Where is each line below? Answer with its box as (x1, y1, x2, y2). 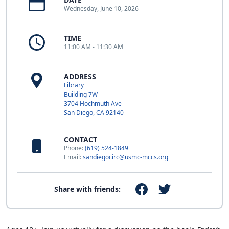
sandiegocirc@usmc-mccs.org (83, 152, 168, 162)
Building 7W (64, 89, 98, 99)
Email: (64, 152, 83, 162)
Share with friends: (54, 184, 121, 194)
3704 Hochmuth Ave (64, 99, 122, 108)
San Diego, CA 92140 (64, 108, 124, 117)
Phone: (64, 143, 85, 152)
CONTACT (64, 134, 97, 144)
